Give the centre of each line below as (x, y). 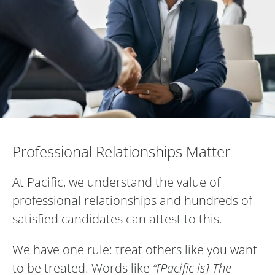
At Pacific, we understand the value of (116, 182)
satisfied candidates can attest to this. (117, 219)
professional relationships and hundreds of (132, 201)
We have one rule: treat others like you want (135, 250)
